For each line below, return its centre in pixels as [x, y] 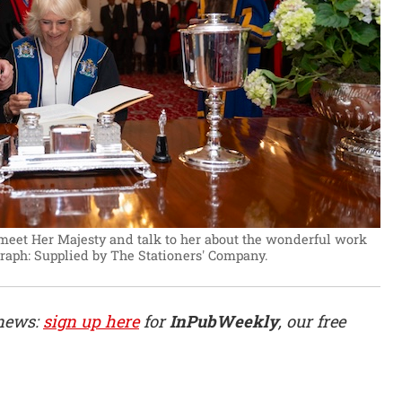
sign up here [91, 321]
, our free [312, 321]
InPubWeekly [224, 321]
